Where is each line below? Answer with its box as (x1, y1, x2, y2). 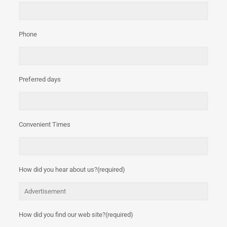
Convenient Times (19, 121, 71, 128)
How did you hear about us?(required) (19, 166, 126, 173)
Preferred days (19, 75, 61, 83)
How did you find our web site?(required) (19, 211, 134, 218)
